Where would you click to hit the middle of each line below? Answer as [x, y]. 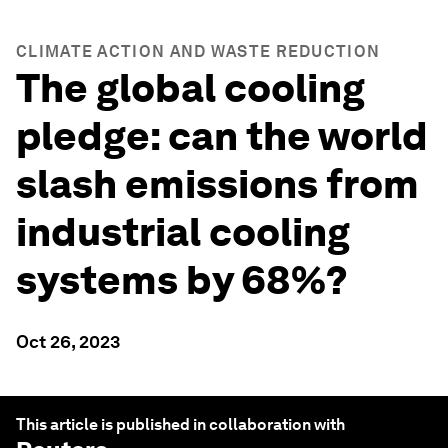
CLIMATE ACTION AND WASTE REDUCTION [198, 51]
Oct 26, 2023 [68, 341]
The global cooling [190, 88]
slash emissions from [217, 184]
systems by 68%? [182, 280]
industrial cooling [183, 232]
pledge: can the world [222, 136]
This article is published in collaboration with [180, 424]
